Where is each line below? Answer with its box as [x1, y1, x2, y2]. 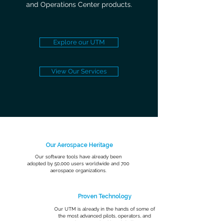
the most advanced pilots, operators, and [58, 213, 151, 219]
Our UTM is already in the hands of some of [54, 206, 155, 212]
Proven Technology [77, 193, 132, 200]
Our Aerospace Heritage [45, 142, 113, 148]
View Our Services [51, 68, 107, 75]
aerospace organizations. [50, 168, 107, 173]
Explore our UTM [53, 38, 105, 46]
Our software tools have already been [35, 154, 122, 159]
